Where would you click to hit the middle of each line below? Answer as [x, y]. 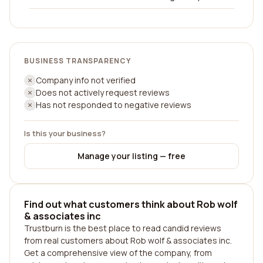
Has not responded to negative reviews [114, 105]
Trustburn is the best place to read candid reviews [123, 228]
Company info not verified [86, 80]
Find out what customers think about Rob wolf [131, 204]
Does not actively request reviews [103, 92]
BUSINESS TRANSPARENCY [78, 61]
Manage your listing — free [131, 156]
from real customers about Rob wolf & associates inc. [128, 240]
